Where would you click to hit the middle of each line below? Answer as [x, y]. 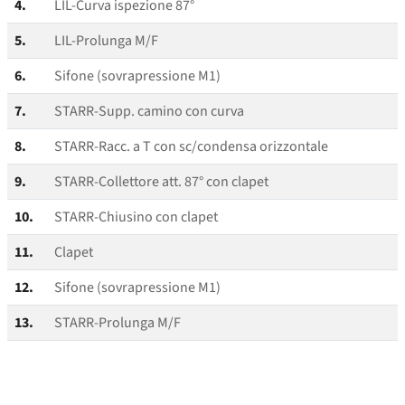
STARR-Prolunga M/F [118, 323]
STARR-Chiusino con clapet [136, 217]
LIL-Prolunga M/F [106, 41]
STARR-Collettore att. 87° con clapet [161, 182]
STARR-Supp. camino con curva [149, 112]
